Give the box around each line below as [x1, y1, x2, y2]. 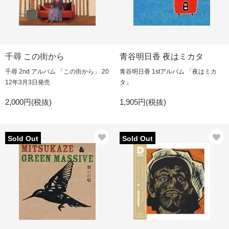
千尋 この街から [5, 52, 64, 61]
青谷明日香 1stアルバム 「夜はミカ [120, 68, 217, 75]
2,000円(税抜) [5, 98, 52, 106]
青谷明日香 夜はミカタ [120, 52, 203, 61]
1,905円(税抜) [120, 98, 166, 106]
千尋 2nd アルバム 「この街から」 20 [5, 68, 109, 75]
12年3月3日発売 [5, 79, 50, 86]
